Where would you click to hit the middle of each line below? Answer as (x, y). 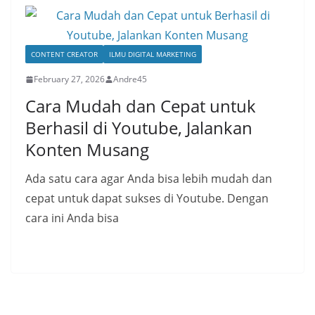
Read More (54, 249)
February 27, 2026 (69, 79)
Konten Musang (87, 149)
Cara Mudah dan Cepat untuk (141, 106)
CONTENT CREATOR (64, 54)
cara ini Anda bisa (72, 218)
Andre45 (130, 79)
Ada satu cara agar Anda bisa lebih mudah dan (149, 179)
